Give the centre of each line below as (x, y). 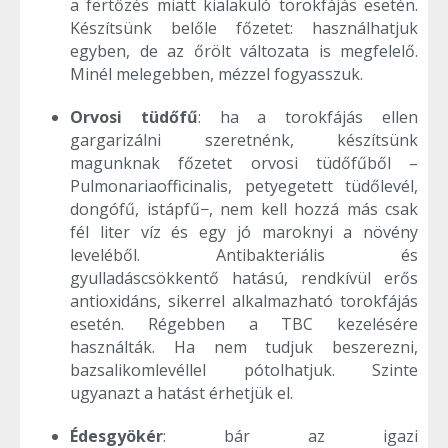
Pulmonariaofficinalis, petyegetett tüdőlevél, (244, 185)
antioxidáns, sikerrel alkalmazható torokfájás (244, 300)
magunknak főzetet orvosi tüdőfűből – (244, 162)
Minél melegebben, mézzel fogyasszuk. (216, 73)
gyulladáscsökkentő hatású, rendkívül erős (244, 277)
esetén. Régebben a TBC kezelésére (244, 323)
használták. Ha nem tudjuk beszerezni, (244, 346)
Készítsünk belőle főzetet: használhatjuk (244, 27)
